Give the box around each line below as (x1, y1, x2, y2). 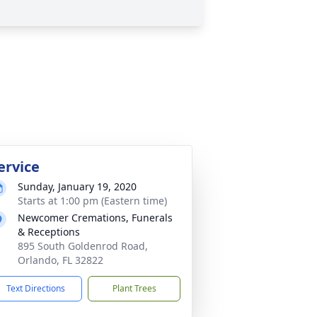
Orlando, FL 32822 (18, 253, 103, 267)
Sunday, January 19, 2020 (18, 180, 137, 193)
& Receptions (18, 225, 80, 238)
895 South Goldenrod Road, (18, 239, 148, 253)
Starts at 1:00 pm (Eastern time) (18, 194, 167, 207)
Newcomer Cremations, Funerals (18, 211, 173, 224)
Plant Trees (112, 282, 156, 294)
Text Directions (6, 282, 65, 294)
